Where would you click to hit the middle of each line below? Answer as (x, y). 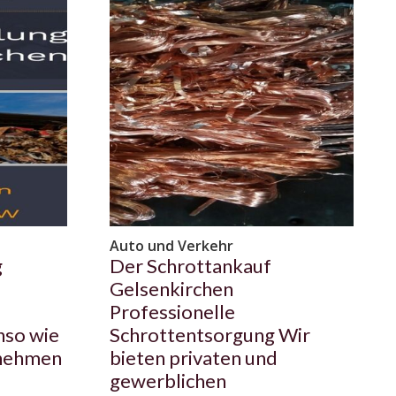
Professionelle (172, 312)
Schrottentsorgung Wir (210, 335)
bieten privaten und (194, 358)
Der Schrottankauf (190, 266)
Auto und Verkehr (171, 246)
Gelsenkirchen (171, 289)
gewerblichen (168, 381)
